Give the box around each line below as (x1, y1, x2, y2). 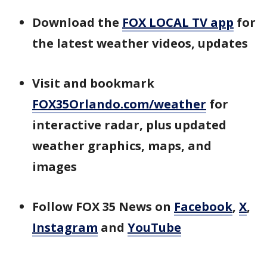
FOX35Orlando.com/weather (32, 95, 206, 112)
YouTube (128, 219, 181, 235)
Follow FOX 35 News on (32, 198, 174, 215)
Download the (32, 14, 122, 30)
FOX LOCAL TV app (122, 14, 234, 30)
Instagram (32, 219, 98, 235)
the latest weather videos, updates (32, 35, 248, 51)
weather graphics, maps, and (32, 137, 212, 154)
